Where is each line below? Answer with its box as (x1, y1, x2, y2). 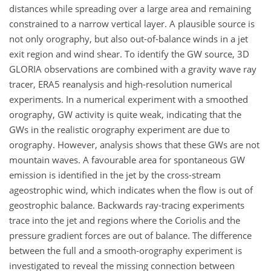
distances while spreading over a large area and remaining (9, 2, 251, 15)
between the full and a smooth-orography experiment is (9, 244, 242, 256)
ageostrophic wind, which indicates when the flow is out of (9, 183, 253, 196)
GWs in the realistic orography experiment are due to (9, 123, 230, 135)
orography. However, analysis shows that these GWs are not (9, 138, 260, 151)
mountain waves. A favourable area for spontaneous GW (9, 153, 245, 166)
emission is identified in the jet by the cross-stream (9, 168, 221, 181)
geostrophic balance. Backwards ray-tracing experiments (9, 198, 244, 211)
